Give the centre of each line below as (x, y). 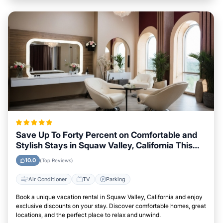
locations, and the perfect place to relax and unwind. (88, 215)
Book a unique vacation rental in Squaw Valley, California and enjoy (109, 197)
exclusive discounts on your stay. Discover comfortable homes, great (111, 206)
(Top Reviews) (56, 160)
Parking (116, 179)
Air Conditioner (48, 179)
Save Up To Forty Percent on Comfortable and (107, 135)
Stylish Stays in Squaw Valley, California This (104, 145)
